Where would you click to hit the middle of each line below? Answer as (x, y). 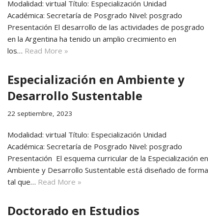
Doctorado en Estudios (73, 210)
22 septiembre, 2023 (40, 113)
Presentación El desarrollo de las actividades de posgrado (106, 27)
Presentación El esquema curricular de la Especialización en (108, 158)
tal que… (23, 182)
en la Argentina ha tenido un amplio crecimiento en (92, 39)
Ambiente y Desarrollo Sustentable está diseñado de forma (108, 170)
